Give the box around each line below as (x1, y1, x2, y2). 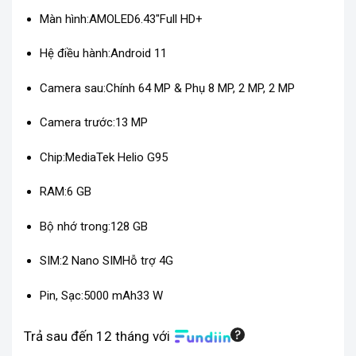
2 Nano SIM (61, 253, 122, 269)
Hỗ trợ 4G (122, 253, 173, 269)
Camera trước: (39, 115, 115, 130)
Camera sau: (39, 80, 106, 95)
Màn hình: (39, 11, 89, 26)
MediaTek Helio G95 (64, 149, 168, 164)
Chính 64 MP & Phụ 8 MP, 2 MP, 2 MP (105, 80, 295, 95)
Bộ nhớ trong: (39, 219, 110, 234)
